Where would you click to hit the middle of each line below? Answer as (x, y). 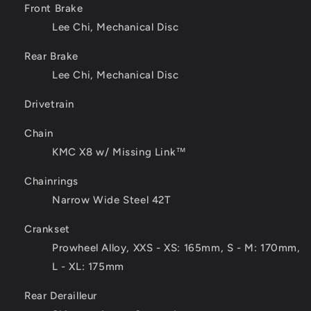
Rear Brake (51, 57)
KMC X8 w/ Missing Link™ (119, 152)
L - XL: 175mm (88, 267)
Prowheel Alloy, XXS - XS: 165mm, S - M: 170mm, (176, 248)
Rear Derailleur (61, 296)
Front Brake (54, 9)
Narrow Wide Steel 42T (111, 200)
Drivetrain (49, 104)
